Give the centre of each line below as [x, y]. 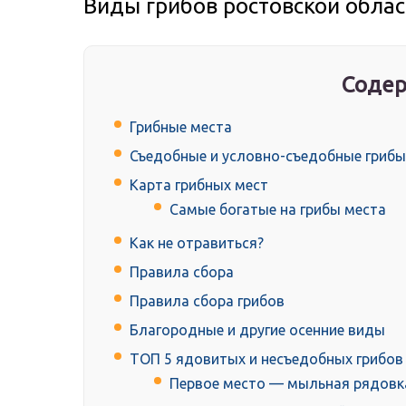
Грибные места [181, 127]
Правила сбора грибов [207, 301]
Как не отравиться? [197, 243]
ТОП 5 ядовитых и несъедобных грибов [266, 359]
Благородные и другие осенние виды [257, 330]
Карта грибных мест [199, 185]
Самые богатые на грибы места [278, 210]
